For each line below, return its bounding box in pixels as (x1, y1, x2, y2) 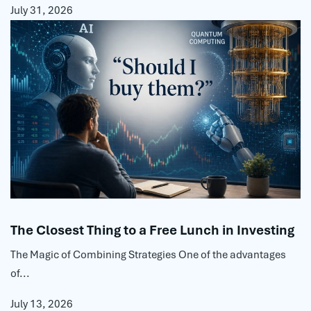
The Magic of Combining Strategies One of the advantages (10, 247, 286, 262)
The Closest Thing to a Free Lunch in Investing (10, 221, 294, 239)
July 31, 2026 (10, 3, 73, 17)
